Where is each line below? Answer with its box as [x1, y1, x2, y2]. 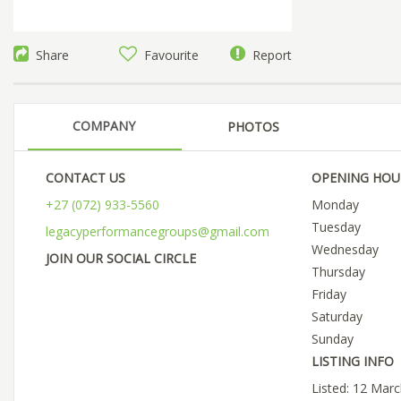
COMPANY [73, 117, 135, 135]
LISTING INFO [311, 353, 394, 371]
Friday [311, 286, 346, 303]
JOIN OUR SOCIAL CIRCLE [46, 250, 196, 268]
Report [244, 47, 292, 64]
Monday [311, 196, 359, 214]
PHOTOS [227, 118, 279, 136]
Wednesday [311, 241, 379, 259]
